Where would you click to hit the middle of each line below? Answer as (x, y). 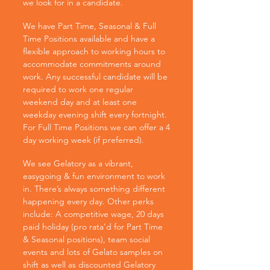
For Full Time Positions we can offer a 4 (96, 127)
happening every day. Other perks (88, 202)
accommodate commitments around (92, 64)
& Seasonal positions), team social (86, 240)
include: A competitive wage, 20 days (93, 214)
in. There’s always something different (94, 189)
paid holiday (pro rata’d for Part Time (93, 227)
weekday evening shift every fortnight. (95, 115)
